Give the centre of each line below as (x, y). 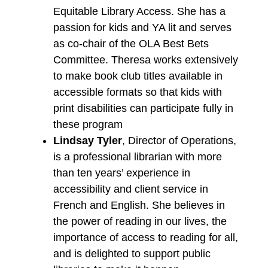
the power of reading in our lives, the (140, 222)
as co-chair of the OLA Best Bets (131, 44)
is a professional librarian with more (137, 157)
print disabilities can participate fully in (143, 109)
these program (88, 125)
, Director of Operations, (179, 141)
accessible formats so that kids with (137, 92)
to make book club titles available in (138, 76)
